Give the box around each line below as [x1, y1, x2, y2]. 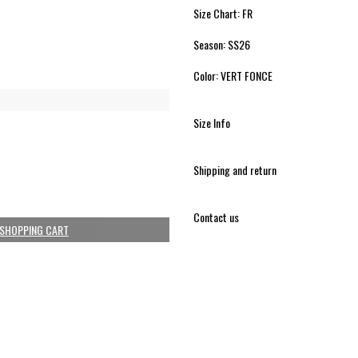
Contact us [193, 208, 239, 225]
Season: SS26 [193, 35, 250, 53]
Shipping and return [193, 161, 276, 178]
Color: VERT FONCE [193, 66, 272, 84]
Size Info [193, 113, 230, 131]
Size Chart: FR [193, 4, 253, 22]
